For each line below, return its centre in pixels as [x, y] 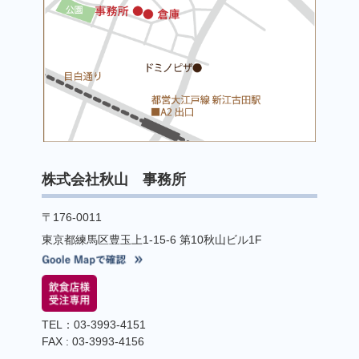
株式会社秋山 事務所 [114, 180]
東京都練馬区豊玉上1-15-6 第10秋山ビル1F [152, 240]
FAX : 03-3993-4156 [93, 342]
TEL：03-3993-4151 [94, 325]
